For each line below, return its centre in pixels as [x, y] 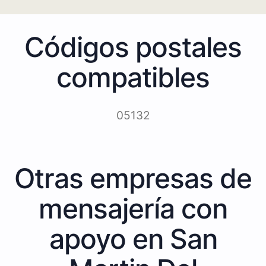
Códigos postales [133, 47]
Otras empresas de [133, 178]
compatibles [133, 77]
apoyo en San [133, 238]
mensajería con [133, 208]
